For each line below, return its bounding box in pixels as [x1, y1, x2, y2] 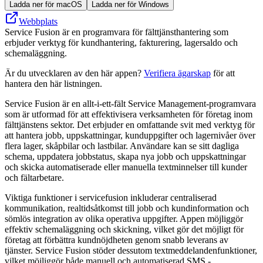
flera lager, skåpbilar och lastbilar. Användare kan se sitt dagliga [5, 140, 239, 151]
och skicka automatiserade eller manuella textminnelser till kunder [5, 161, 247, 172]
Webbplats [19, 16, 58, 26]
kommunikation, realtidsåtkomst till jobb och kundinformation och [5, 203, 249, 213]
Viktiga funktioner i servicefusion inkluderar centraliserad [5, 192, 217, 203]
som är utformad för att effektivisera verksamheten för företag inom [5, 109, 252, 119]
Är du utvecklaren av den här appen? [5, 68, 144, 78]
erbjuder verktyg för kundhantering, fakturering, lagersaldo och [5, 37, 238, 48]
